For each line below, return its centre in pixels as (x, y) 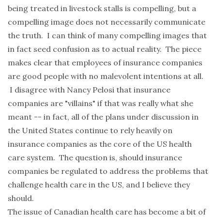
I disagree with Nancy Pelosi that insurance (89, 90)
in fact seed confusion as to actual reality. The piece (105, 49)
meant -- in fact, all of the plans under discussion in (103, 117)
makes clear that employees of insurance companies (105, 62)
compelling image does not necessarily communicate (107, 22)
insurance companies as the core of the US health (100, 144)
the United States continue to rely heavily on (90, 130)
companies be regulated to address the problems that (108, 171)
